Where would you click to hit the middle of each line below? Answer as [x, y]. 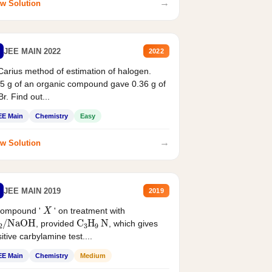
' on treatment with [89, 211]
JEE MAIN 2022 [32, 51]
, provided [56, 224]
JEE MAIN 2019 [32, 191]
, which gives [133, 224]
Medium [93, 256]
